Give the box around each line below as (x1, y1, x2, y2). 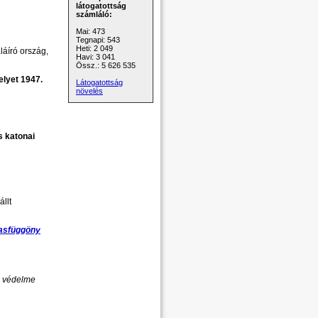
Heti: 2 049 (76, 44, 113, 53)
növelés (76, 87, 103, 95)
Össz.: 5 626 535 (76, 61, 136, 70)
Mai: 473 (76, 27, 105, 35)
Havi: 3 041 (76, 53, 115, 61)
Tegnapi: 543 (76, 35, 120, 44)
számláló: (76, 10, 112, 18)
